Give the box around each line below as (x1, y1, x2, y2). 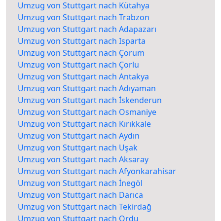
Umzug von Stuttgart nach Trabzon (18, 12, 149, 23)
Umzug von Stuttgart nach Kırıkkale (18, 118, 151, 130)
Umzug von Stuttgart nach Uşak (18, 142, 138, 153)
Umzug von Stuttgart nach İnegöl (18, 178, 143, 189)
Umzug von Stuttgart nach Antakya (18, 71, 149, 82)
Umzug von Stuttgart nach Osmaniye (18, 107, 156, 118)
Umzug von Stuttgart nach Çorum (18, 47, 145, 59)
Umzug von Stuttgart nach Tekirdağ (18, 201, 151, 213)
